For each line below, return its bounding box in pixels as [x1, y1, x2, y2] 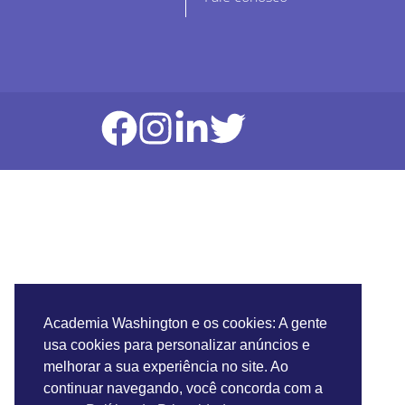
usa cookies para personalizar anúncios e [43, 337, 310, 353]
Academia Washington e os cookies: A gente [43, 316, 327, 332]
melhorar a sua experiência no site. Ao [43, 359, 288, 375]
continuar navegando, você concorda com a [43, 381, 323, 397]
